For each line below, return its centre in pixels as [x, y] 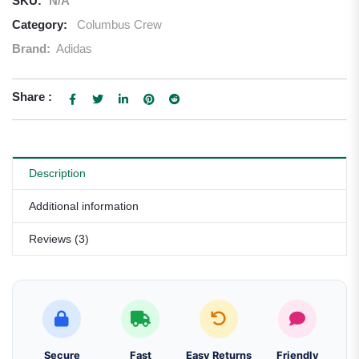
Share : [32, 97]
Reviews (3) [59, 239]
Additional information [84, 206]
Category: [40, 24]
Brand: [33, 48]
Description [57, 173]
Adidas [74, 48]
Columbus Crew [119, 24]
